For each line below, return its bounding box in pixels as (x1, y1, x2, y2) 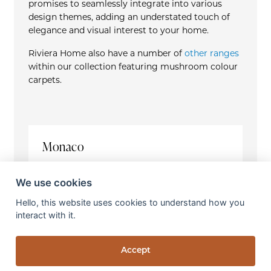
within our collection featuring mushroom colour (28, 62, 238, 72)
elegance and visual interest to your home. (28, 27, 209, 36)
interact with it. (15, 210, 76, 221)
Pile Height (42, 255, 94, 265)
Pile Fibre (42, 197, 87, 206)
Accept (120, 247, 151, 255)
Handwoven (135, 171, 186, 180)
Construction (42, 169, 102, 178)
